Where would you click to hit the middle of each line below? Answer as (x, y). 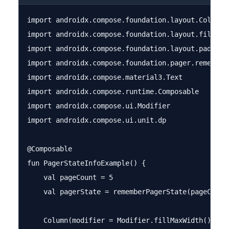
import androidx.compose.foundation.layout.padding (127, 49)
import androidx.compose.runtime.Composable (113, 91)
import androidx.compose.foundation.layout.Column (125, 20)
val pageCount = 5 (70, 177)
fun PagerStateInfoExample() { (86, 163)
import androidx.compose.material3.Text (105, 77)
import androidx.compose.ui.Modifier (99, 106)
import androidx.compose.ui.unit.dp (97, 120)
